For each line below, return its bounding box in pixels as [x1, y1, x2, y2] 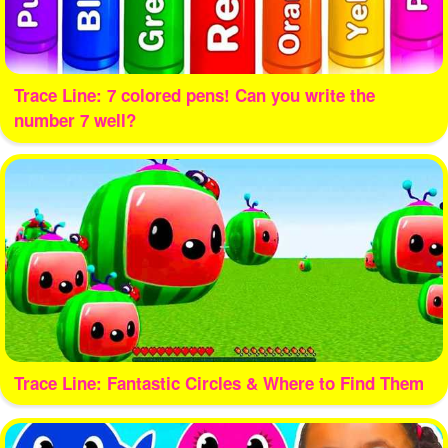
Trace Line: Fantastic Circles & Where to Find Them [13, 371, 424, 396]
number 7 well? [13, 107, 136, 132]
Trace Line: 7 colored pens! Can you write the [13, 82, 375, 107]
